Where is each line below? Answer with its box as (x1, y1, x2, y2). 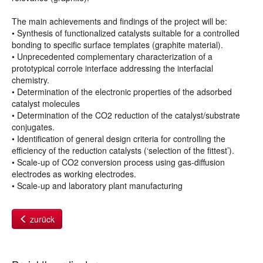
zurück (28, 213, 55, 225)
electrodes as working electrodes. (12, 168, 136, 180)
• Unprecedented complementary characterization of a (12, 50, 213, 62)
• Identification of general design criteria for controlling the (12, 133, 225, 144)
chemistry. (12, 74, 49, 86)
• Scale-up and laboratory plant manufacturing (12, 180, 183, 191)
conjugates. (12, 121, 55, 133)
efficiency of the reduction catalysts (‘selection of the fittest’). (12, 144, 234, 156)
